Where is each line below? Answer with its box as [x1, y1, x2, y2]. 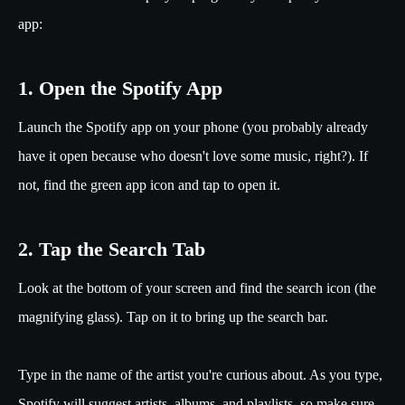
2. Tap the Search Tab [18, 237, 205, 260]
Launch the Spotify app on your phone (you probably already [18, 118, 368, 135]
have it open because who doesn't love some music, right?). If [18, 147, 368, 164]
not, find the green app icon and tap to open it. [18, 176, 280, 193]
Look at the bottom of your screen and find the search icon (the [18, 279, 376, 296]
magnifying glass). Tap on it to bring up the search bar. [18, 308, 332, 325]
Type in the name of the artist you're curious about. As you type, [18, 366, 382, 382]
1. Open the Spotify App [18, 76, 222, 99]
